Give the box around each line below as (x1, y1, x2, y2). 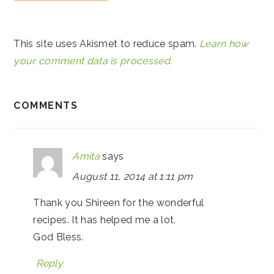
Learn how (199, 37, 249, 50)
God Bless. (33, 231, 84, 243)
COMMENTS (13, 99, 78, 111)
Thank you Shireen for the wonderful (33, 196, 204, 209)
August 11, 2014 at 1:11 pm (72, 170, 193, 182)
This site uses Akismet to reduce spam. (13, 37, 199, 50)
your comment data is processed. (13, 54, 172, 67)
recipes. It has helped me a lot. (33, 213, 176, 226)
